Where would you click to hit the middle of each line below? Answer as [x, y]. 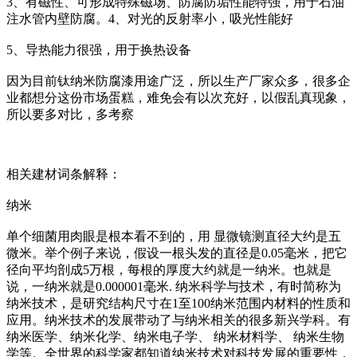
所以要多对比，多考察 [70, 114]
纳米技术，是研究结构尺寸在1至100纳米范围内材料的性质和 [178, 303]
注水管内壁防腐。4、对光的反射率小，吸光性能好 [150, 19]
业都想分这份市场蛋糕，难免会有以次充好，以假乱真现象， [178, 98]
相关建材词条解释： [64, 174]
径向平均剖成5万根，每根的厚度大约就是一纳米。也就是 [169, 270]
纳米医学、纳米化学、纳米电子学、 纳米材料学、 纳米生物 [175, 337]
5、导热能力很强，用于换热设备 [99, 50]
